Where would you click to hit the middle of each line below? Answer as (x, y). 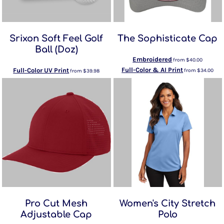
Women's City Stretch (168, 203)
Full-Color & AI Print (152, 70)
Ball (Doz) (56, 49)
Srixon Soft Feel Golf (56, 38)
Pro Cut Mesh (56, 203)
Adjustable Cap (56, 214)
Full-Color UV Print (41, 70)
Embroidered (152, 59)
